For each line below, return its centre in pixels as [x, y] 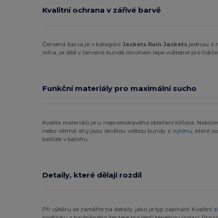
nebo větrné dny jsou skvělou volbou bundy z [108, 131]
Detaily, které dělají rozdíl [92, 175]
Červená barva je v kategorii [82, 44]
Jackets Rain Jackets [155, 44]
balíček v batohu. [66, 139]
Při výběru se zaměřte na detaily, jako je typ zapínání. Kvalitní [128, 209]
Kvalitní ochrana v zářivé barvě [102, 10]
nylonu [182, 131]
